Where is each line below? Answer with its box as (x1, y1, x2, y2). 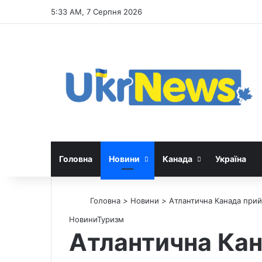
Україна (215, 153, 246, 164)
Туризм (97, 214, 124, 224)
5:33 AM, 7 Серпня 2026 (51, 7, 142, 16)
